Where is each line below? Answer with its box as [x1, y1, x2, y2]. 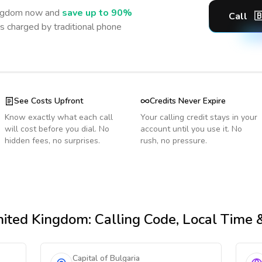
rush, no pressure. [140, 135, 207, 146]
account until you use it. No [140, 123, 242, 135]
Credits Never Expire [150, 95, 226, 106]
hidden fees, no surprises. [5, 135, 100, 146]
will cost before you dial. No [5, 123, 109, 135]
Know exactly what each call [5, 112, 113, 123]
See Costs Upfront [14, 95, 83, 106]
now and [23, 6, 60, 19]
